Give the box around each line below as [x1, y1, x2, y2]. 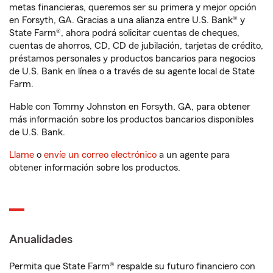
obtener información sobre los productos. [9, 163, 180, 172]
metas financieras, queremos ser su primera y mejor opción [9, 2, 257, 12]
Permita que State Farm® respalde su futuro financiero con [9, 261, 255, 271]
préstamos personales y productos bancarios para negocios [9, 54, 255, 63]
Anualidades [9, 233, 73, 246]
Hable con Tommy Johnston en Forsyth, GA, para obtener [9, 102, 250, 112]
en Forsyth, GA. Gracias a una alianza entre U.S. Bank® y [9, 15, 245, 25]
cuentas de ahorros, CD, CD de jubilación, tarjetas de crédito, [9, 41, 263, 51]
